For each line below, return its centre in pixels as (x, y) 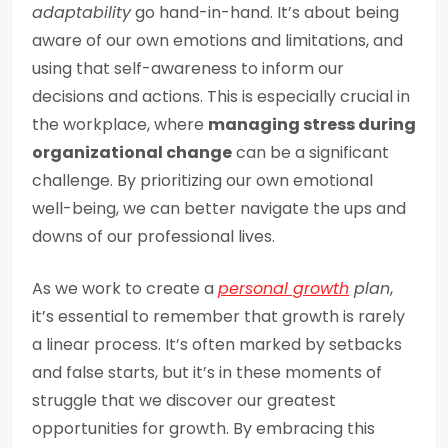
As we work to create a (125, 288)
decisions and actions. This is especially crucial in (221, 96)
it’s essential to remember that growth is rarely (218, 316)
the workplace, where (120, 124)
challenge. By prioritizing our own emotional (202, 180)
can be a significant (310, 152)
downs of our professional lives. (153, 236)
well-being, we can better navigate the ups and (219, 208)
